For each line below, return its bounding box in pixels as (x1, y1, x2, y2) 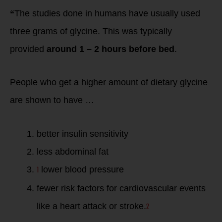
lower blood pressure (39, 164, 124, 174)
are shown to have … (10, 95, 94, 105)
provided (10, 44, 47, 54)
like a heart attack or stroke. (37, 201, 146, 211)
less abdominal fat (37, 146, 109, 157)
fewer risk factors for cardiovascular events (37, 183, 206, 193)
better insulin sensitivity (37, 128, 128, 139)
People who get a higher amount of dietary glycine (10, 77, 208, 87)
